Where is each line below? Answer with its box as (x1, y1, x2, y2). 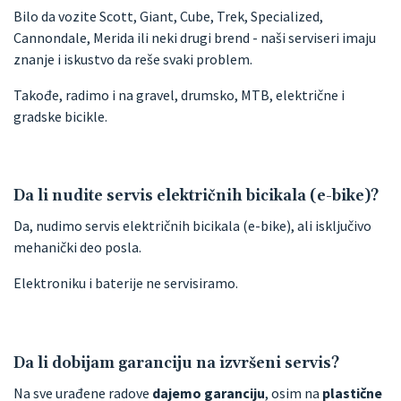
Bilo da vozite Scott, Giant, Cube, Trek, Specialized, (13, 6, 323, 25)
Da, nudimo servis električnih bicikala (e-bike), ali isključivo (13, 217, 371, 235)
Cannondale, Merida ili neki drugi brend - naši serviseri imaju (13, 28, 376, 47)
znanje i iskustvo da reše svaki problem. (13, 49, 252, 68)
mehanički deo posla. (13, 238, 141, 257)
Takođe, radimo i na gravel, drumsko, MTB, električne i (13, 85, 345, 104)
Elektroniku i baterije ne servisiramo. (13, 274, 238, 293)
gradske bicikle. (13, 107, 107, 125)
